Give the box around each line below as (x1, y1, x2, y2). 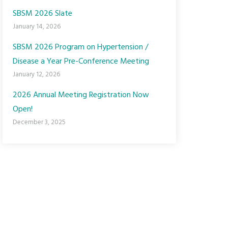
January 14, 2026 (13, 21, 61, 32)
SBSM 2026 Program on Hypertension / (13, 41, 148, 54)
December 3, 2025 (13, 117, 66, 128)
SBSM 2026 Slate (13, 7, 72, 20)
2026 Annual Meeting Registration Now (13, 89, 149, 102)
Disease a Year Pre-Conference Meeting (13, 55, 149, 68)
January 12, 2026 (13, 69, 60, 80)
